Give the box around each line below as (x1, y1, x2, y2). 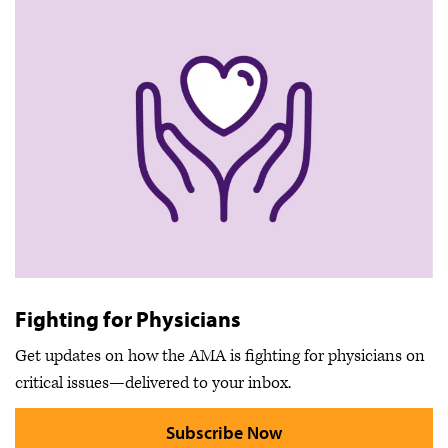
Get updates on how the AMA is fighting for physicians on (15, 345, 425, 368)
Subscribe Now (166, 421, 282, 445)
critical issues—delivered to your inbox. (15, 372, 291, 395)
